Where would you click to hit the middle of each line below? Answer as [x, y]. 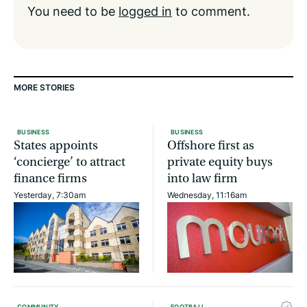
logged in [145, 11]
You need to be [73, 11]
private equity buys [220, 162]
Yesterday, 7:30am [50, 195]
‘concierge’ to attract [70, 162]
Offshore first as [211, 146]
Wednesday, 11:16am [207, 195]
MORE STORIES [44, 88]
